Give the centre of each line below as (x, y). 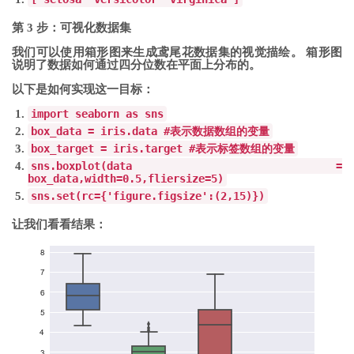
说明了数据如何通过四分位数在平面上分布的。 (136, 64)
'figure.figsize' (157, 196)
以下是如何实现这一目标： (83, 89)
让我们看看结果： (59, 224)
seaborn (97, 113)
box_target (66, 148)
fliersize (176, 178)
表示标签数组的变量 (245, 148)
